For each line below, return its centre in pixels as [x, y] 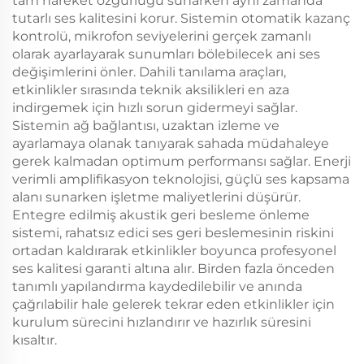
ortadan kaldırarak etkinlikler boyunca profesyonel [174, 251]
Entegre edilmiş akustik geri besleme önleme [161, 215]
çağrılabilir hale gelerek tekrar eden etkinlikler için [173, 305]
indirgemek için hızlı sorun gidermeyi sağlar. [155, 108]
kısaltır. [35, 340]
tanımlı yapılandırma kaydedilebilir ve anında [157, 287]
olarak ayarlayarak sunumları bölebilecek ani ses [166, 54]
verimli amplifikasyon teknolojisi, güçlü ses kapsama [181, 180]
